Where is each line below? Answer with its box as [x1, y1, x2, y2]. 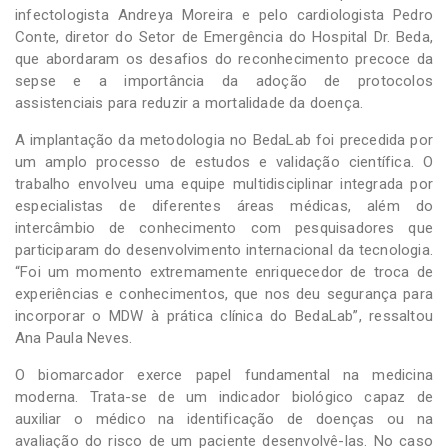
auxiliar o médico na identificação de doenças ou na [15, 409, 433, 428]
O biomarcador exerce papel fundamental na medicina [15, 365, 433, 384]
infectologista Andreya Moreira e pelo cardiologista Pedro [15, 5, 433, 24]
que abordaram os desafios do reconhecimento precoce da [15, 49, 433, 68]
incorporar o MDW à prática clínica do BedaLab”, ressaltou [15, 306, 433, 325]
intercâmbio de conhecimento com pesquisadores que [15, 218, 433, 237]
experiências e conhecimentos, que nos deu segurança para [15, 284, 433, 303]
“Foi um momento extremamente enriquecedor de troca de [15, 262, 433, 281]
